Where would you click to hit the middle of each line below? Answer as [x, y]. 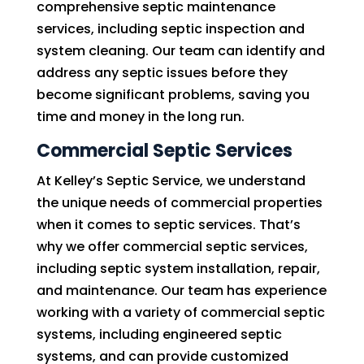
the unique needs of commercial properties [179, 203]
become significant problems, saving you [173, 95]
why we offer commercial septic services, [172, 247]
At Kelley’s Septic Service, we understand [171, 181]
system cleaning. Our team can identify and [180, 51]
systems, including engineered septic [159, 334]
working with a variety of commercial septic [180, 312]
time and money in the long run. [140, 117]
